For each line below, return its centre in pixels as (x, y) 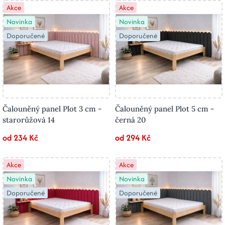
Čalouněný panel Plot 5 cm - (164, 109)
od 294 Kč (133, 138)
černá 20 (130, 120)
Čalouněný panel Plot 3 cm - (52, 109)
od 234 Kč (20, 138)
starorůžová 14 (29, 120)
